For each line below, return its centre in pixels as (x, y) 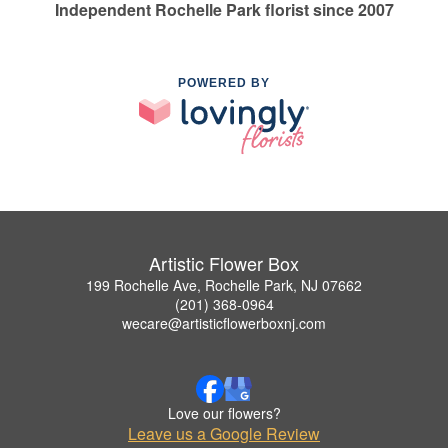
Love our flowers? (224, 412)
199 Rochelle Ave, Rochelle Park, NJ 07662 (224, 284)
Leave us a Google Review (224, 433)
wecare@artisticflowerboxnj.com (224, 322)
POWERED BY (224, 82)
